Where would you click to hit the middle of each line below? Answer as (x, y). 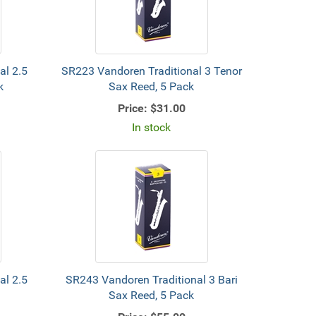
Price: (132, 108)
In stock (152, 127)
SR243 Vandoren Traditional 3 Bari (151, 280)
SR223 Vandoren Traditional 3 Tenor (151, 71)
